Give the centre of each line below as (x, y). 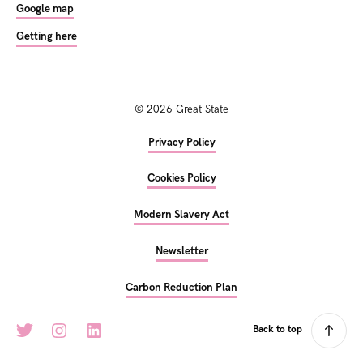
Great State (201, 109)
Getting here (47, 37)
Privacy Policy (181, 142)
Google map (45, 9)
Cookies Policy (181, 179)
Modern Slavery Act (181, 215)
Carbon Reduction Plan (181, 287)
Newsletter (181, 252)
